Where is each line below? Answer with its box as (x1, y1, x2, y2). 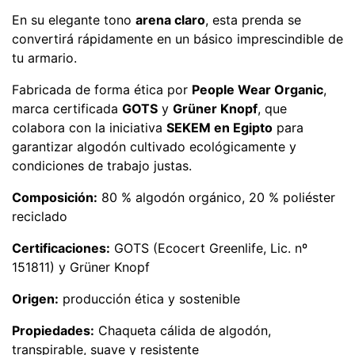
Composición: (12, 189, 97, 205)
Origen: (12, 291, 59, 307)
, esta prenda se (205, 12, 301, 28)
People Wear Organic (192, 82, 323, 97)
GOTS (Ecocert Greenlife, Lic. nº (110, 240, 307, 256)
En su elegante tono (12, 12, 136, 28)
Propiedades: (12, 323, 94, 338)
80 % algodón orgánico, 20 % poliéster (97, 189, 335, 205)
